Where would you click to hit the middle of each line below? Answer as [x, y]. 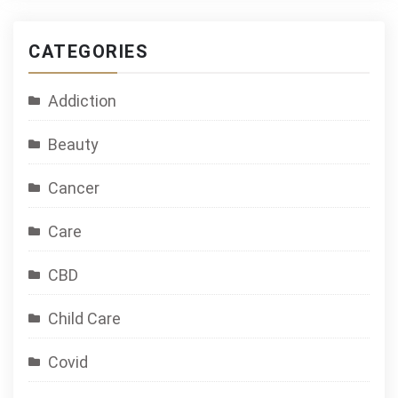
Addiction [82, 101]
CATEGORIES [88, 52]
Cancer [74, 188]
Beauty [73, 144]
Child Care [84, 318]
